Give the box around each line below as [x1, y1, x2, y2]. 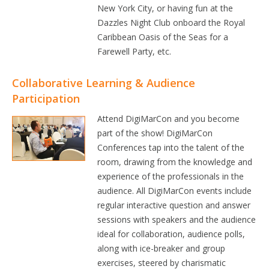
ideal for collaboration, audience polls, [97, 228, 246, 240]
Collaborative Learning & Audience [12, 76, 195, 90]
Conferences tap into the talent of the [97, 142, 245, 153]
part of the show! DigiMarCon [97, 127, 213, 139]
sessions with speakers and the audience [97, 214, 256, 225]
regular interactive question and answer [97, 199, 251, 211]
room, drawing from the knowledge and [97, 156, 253, 168]
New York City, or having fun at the [97, 2, 234, 14]
